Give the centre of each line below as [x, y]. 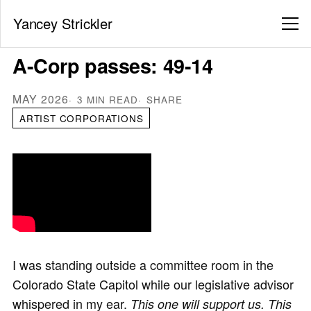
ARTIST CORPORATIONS [82, 118]
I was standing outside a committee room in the [143, 265]
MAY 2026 [41, 99]
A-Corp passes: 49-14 [113, 66]
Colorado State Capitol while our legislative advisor [153, 284]
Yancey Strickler [63, 23]
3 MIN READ [108, 100]
